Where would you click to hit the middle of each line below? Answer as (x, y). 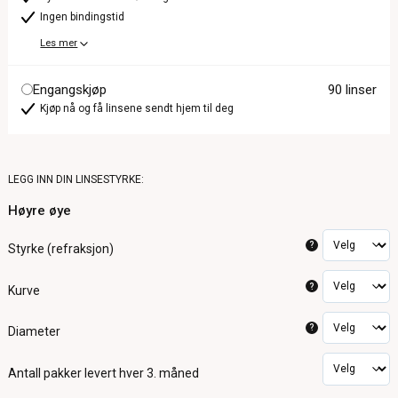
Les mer (59, 43)
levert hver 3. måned (142, 373)
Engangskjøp (70, 89)
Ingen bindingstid (83, 16)
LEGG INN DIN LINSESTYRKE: (76, 179)
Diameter (35, 332)
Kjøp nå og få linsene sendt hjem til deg (137, 108)
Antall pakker (45, 373)
